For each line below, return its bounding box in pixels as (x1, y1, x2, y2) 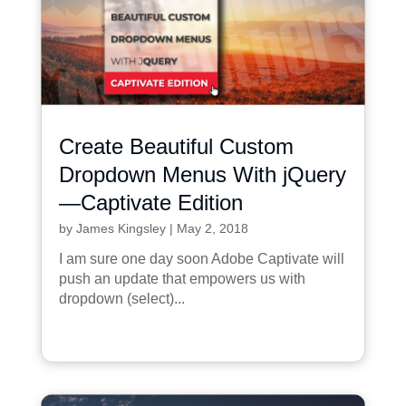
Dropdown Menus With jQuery (58, 162, 346, 188)
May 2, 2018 (176, 221, 248, 237)
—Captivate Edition (58, 190, 243, 216)
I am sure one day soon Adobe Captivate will (58, 251, 344, 267)
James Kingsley (75, 221, 166, 237)
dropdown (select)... (58, 291, 185, 307)
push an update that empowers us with (58, 271, 305, 287)
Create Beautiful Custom (58, 134, 294, 159)
